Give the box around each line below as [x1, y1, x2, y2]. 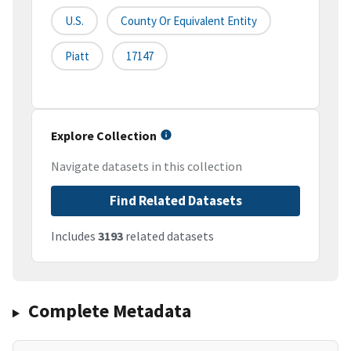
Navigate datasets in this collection [51, 158, 242, 175]
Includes [51, 228, 98, 244]
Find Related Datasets [109, 192, 242, 210]
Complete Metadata [27, 299, 191, 324]
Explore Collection [51, 128, 157, 144]
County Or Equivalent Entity [121, 13, 257, 29]
